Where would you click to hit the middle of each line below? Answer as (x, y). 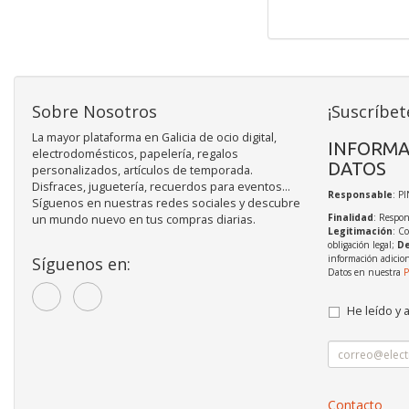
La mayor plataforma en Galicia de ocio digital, (154, 138)
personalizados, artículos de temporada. (142, 171)
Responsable (360, 195)
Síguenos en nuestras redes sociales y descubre (166, 204)
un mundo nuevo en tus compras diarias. (144, 220)
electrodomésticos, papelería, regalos (135, 154)
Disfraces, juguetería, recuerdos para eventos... (161, 187)
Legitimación (360, 231)
